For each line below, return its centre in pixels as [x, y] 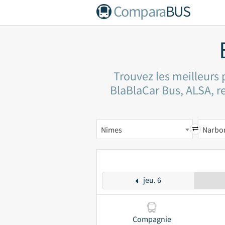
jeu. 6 [152, 180]
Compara [139, 11]
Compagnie [152, 219]
